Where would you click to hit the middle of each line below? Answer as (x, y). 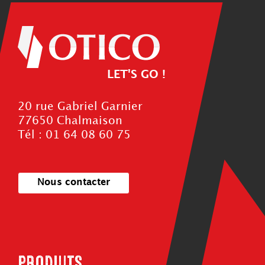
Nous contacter (74, 183)
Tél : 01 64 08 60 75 (74, 135)
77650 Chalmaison (70, 121)
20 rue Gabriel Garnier (80, 106)
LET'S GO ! (136, 75)
